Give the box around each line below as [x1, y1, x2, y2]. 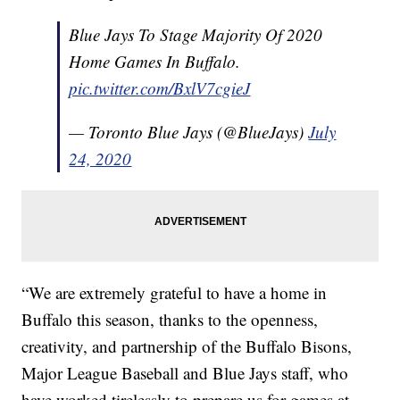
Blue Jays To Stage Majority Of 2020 [69, 23, 323, 46]
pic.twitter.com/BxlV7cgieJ [69, 77, 251, 100]
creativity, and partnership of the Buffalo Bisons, [21, 335, 353, 358]
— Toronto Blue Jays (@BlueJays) [69, 121, 309, 144]
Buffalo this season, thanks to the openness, [21, 308, 319, 331]
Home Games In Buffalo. [69, 50, 241, 73]
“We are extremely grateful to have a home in [21, 281, 328, 304]
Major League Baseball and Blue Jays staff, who [21, 362, 349, 385]
